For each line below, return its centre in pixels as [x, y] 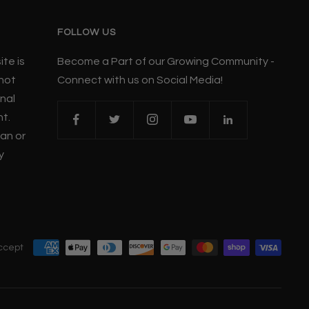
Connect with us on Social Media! [140, 80]
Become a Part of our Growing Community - [166, 61]
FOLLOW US [87, 32]
